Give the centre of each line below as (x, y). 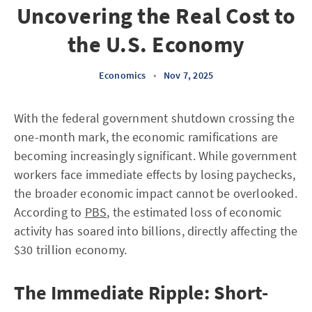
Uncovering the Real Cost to (156, 16)
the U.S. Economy (156, 45)
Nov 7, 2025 (188, 75)
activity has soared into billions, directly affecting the (156, 231)
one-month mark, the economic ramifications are (146, 137)
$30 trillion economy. (71, 250)
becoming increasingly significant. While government (156, 156)
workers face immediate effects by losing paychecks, (155, 174)
